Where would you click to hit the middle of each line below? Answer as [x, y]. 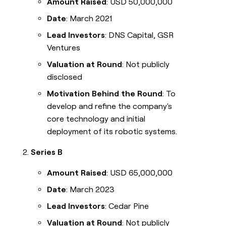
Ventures [64, 48]
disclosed [65, 77]
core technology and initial [96, 119]
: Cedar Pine [127, 206]
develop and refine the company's [110, 106]
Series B [47, 152]
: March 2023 [91, 190]
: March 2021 [89, 19]
